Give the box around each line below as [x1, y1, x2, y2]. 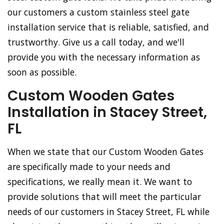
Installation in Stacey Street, [7, 102, 207, 122]
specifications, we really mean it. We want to [7, 175, 192, 188]
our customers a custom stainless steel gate [7, 6, 189, 18]
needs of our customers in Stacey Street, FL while [7, 205, 209, 218]
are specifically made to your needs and [7, 160, 170, 173]
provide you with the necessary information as [7, 51, 200, 63]
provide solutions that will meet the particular [7, 190, 201, 203]
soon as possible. [7, 66, 76, 78]
